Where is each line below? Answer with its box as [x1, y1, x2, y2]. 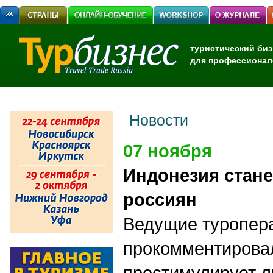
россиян [123, 190, 197, 210]
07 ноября [123, 141, 212, 161]
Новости [129, 112, 188, 129]
